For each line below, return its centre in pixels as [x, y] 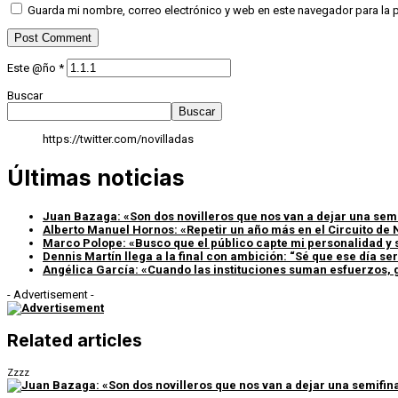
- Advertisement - [51, 294]
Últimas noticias [96, 178]
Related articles [75, 341]
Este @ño [33, 68]
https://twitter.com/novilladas [118, 139]
